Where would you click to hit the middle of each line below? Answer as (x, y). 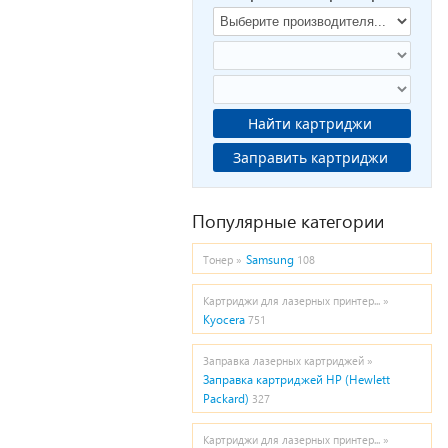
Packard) (226, 398)
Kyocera (224, 319)
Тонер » (222, 259)
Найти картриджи (312, 123)
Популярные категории (288, 220)
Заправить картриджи (351, 157)
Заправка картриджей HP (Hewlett (296, 379)
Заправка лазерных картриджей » (288, 360)
